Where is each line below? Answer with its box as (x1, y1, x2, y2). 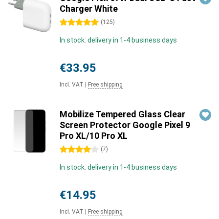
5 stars (60, 19, 82, 26)
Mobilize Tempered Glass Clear (60, 109, 185, 119)
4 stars (60, 146, 82, 153)
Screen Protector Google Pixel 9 (60, 120, 190, 130)
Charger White (60, 3, 118, 14)
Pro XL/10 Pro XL (60, 131, 128, 141)
